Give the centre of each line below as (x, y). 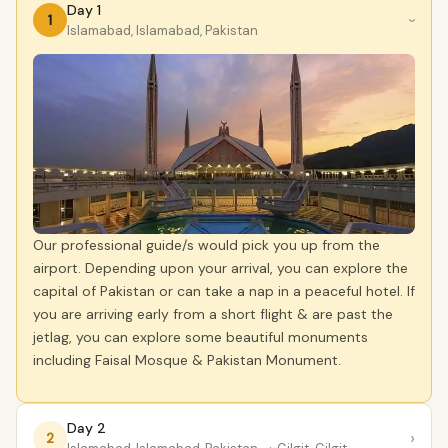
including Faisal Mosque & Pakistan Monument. (187, 360)
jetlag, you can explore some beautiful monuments (200, 337)
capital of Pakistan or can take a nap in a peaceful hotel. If (224, 291)
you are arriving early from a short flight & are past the (213, 314)
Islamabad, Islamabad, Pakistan (162, 30)
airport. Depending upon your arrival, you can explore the (220, 268)
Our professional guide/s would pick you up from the (206, 245)
